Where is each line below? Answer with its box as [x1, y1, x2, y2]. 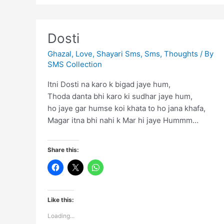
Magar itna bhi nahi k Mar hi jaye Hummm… [47, 115, 198, 125]
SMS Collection [47, 59, 102, 69]
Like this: [47, 195, 74, 203]
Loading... [47, 211, 74, 219]
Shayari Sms [96, 49, 140, 59]
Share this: [47, 145, 79, 153]
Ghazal [47, 49, 71, 59]
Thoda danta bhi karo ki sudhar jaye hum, [47, 91, 192, 101]
